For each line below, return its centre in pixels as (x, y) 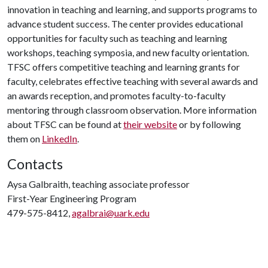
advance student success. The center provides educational (125, 24)
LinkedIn (60, 138)
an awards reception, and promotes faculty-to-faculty (116, 95)
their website (150, 124)
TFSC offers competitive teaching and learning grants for (124, 67)
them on (25, 138)
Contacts (35, 164)
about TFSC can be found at (65, 124)
